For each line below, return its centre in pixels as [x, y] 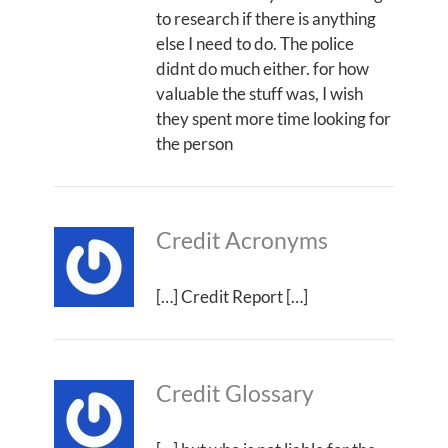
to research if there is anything [266, 18]
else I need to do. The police [255, 43]
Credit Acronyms [242, 240]
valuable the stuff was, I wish [259, 93]
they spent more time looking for [273, 118]
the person [194, 143]
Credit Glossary [235, 393]
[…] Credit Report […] [232, 296]
